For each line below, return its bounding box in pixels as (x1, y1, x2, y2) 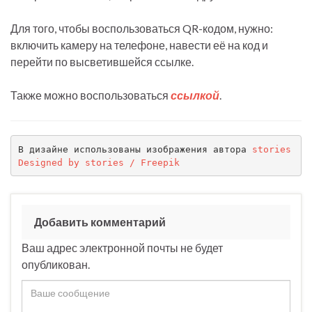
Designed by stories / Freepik (17, 157, 180, 168)
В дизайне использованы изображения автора (17, 143, 252, 155)
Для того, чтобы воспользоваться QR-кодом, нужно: (10, 22, 273, 36)
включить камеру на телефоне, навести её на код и (10, 38, 268, 52)
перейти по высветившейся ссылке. (10, 55, 194, 69)
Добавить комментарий (34, 215, 166, 229)
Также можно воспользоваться (10, 88, 171, 102)
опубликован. (22, 258, 90, 272)
